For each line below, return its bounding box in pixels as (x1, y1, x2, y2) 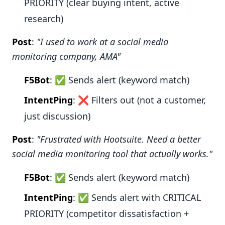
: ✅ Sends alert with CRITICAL (73, 191, 201, 204)
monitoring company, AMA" (12, 50, 121, 63)
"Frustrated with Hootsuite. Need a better (37, 133, 201, 146)
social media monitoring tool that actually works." (12, 148, 212, 160)
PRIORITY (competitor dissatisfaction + (24, 207, 189, 220)
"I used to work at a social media (37, 36, 168, 48)
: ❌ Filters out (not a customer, (73, 94, 206, 106)
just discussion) (24, 110, 90, 123)
